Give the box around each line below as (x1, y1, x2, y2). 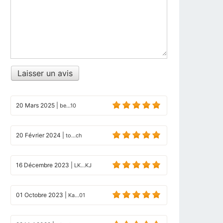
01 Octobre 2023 (16, 191, 63, 199)
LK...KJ (74, 161, 92, 169)
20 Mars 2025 (16, 101, 55, 109)
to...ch (66, 131, 82, 139)
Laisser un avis (17, 68, 73, 79)
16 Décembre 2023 (16, 161, 69, 169)
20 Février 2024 (16, 131, 61, 139)
